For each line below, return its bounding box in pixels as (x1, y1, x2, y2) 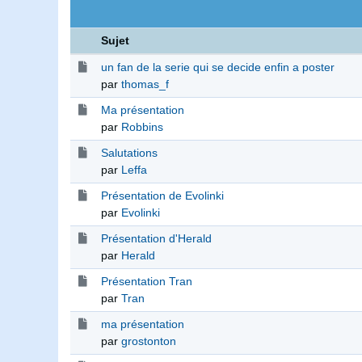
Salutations (101, 146, 158, 160)
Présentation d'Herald (101, 232, 212, 246)
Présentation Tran (101, 275, 192, 288)
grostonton (121, 335, 176, 348)
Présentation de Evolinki (101, 189, 224, 203)
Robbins (121, 120, 163, 134)
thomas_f (121, 78, 169, 91)
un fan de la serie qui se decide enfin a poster (101, 61, 335, 74)
